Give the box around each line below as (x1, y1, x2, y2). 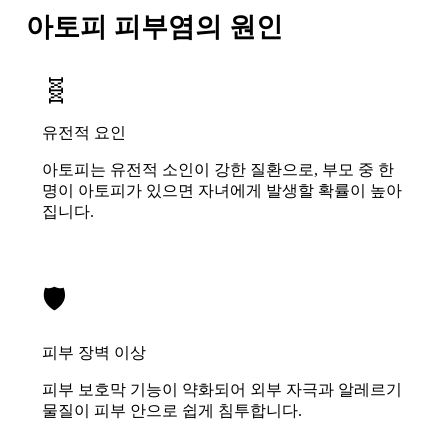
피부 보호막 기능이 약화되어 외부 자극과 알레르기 (42, 380, 402, 398)
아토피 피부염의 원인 (26, 11, 283, 42)
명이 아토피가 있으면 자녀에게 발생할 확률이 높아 (42, 181, 402, 199)
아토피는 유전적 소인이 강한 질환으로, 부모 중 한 (42, 160, 394, 178)
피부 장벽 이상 (42, 343, 146, 361)
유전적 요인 (42, 123, 126, 141)
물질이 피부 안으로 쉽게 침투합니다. (42, 401, 302, 419)
